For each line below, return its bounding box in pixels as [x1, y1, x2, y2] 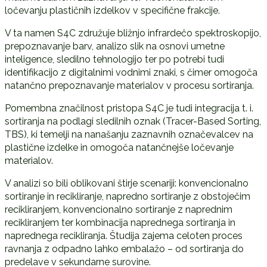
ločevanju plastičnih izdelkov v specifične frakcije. [4, 5, 220, 17]
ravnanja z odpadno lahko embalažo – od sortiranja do [4, 243, 244, 255]
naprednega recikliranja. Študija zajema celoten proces [4, 230, 243, 242]
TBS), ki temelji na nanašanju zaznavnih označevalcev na [4, 129, 253, 141]
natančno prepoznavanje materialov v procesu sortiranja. [4, 80, 254, 92]
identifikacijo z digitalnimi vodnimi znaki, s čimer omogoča [4, 67, 257, 79]
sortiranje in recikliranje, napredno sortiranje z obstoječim [4, 191, 250, 203]
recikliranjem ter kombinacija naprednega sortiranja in [4, 217, 235, 229]
